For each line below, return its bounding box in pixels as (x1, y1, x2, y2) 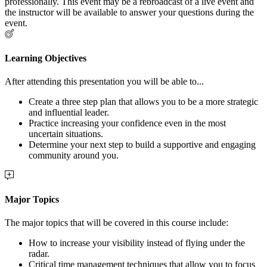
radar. (29, 249, 49, 259)
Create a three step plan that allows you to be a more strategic (29, 96, 258, 107)
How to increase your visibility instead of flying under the (29, 238, 245, 249)
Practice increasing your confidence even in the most (29, 117, 226, 128)
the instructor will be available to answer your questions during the (5, 7, 254, 18)
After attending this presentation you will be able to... (5, 76, 204, 86)
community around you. (29, 150, 119, 160)
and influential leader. (29, 107, 109, 117)
